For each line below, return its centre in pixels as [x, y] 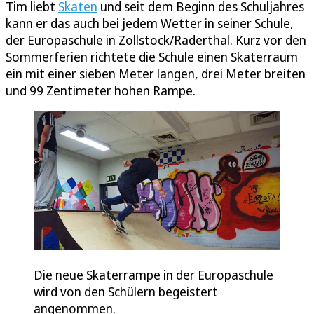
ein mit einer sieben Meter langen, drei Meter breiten [156, 74]
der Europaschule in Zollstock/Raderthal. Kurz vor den [156, 40]
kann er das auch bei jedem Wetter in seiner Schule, [150, 23]
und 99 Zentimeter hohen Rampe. [101, 91]
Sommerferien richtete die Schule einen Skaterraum [152, 57]
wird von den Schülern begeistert [126, 292]
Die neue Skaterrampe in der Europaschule [153, 275]
